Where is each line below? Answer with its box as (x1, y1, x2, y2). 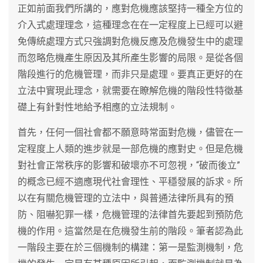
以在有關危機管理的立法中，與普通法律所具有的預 (18, 192, 234, 204)
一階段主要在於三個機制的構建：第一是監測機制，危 (18, 241, 243, 253)
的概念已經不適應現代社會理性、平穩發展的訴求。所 (18, 176, 243, 187)
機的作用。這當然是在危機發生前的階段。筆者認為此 (18, 225, 243, 237)
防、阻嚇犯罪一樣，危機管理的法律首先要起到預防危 (18, 208, 243, 220)
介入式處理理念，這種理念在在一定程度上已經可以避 (18, 19, 243, 31)
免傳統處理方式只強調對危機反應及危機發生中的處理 (18, 35, 243, 47)
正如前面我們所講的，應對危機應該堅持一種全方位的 (18, 2, 243, 14)
